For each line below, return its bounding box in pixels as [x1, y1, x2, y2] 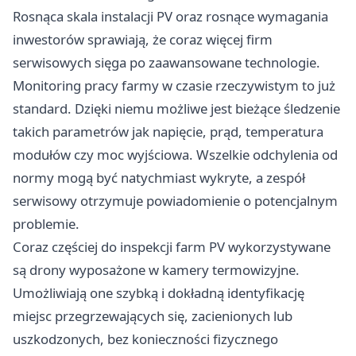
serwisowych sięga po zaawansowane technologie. [13, 52, 320, 72]
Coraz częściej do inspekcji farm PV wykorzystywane [13, 237, 331, 256]
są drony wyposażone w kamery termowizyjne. [13, 260, 300, 279]
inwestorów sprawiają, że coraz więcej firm [13, 29, 273, 48]
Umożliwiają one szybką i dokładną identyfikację [13, 283, 304, 302]
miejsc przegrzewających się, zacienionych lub [13, 306, 292, 325]
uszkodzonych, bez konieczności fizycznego [13, 329, 278, 348]
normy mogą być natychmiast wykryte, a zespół [13, 168, 305, 187]
